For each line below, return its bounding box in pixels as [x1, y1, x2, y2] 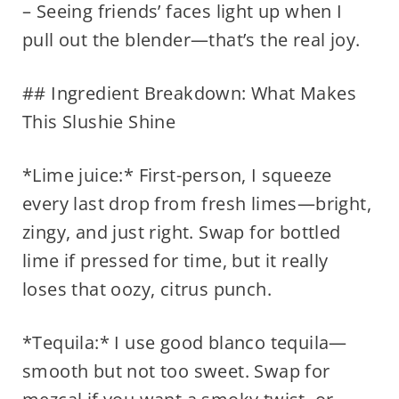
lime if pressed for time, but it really [21, 248, 329, 273]
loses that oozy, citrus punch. [21, 277, 272, 302]
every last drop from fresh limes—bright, [21, 191, 371, 216]
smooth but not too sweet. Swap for [21, 359, 330, 384]
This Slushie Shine [21, 110, 176, 134]
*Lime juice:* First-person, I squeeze [21, 163, 332, 188]
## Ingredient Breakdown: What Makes [21, 81, 356, 106]
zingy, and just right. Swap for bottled [21, 220, 341, 245]
